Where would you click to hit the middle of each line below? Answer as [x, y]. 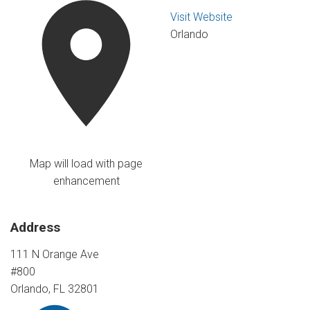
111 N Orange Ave [55, 254]
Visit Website [202, 17]
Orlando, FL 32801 [55, 289]
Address [35, 228]
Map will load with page [86, 164]
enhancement [86, 181]
